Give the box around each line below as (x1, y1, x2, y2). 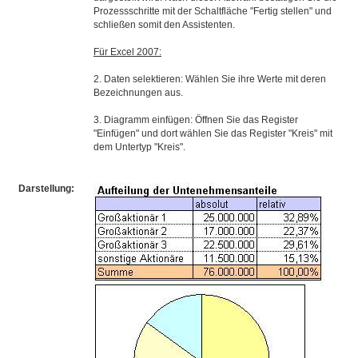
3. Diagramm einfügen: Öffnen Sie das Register (93, 114, 298, 125)
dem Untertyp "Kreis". (93, 141, 185, 153)
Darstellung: (18, 183, 74, 194)
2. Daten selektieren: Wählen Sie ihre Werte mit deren (93, 74, 326, 85)
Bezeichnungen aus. (93, 87, 183, 98)
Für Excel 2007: (93, 46, 161, 58)
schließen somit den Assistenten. (93, 19, 235, 30)
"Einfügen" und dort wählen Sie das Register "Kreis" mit (93, 128, 332, 139)
